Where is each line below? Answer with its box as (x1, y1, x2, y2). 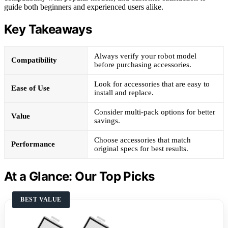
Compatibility (11, 56, 57, 65)
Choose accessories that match (94, 136, 191, 145)
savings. (94, 117, 120, 125)
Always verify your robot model (94, 52, 196, 61)
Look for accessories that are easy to (94, 80, 210, 89)
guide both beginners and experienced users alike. (4, 2, 163, 11)
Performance (11, 140, 55, 149)
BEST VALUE (20, 196, 62, 204)
